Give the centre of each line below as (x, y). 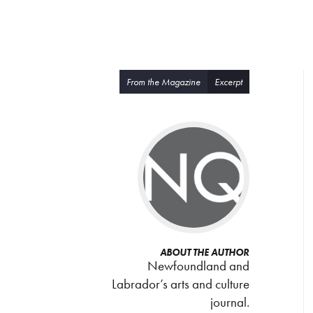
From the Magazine (163, 82)
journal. (230, 302)
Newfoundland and (198, 266)
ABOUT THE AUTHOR (205, 252)
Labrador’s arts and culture (181, 284)
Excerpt (228, 82)
